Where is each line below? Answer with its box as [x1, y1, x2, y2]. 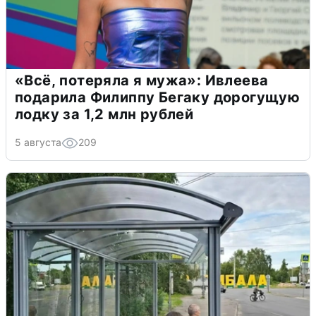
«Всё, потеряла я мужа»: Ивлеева [15, 71, 269, 89]
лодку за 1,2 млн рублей [15, 105, 194, 123]
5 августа [15, 135, 61, 148]
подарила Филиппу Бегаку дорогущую [15, 88, 300, 106]
